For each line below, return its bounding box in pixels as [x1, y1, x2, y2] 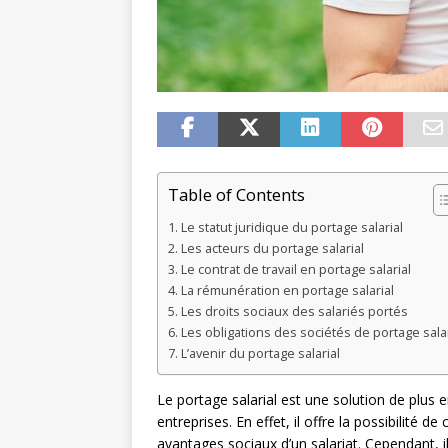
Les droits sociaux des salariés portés [180, 303, 408, 321]
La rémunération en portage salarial [180, 282, 394, 300]
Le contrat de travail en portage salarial [180, 261, 411, 279]
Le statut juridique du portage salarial [180, 219, 403, 237]
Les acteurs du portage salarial [180, 240, 364, 258]
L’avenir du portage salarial [180, 345, 340, 363]
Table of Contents [168, 183, 305, 207]
